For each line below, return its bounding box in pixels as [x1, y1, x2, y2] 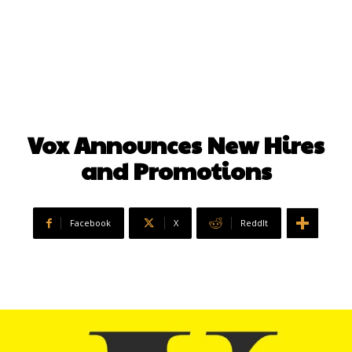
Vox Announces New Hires [27, 128, 324, 161]
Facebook [70, 217, 111, 229]
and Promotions [80, 154, 272, 187]
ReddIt [240, 217, 268, 229]
